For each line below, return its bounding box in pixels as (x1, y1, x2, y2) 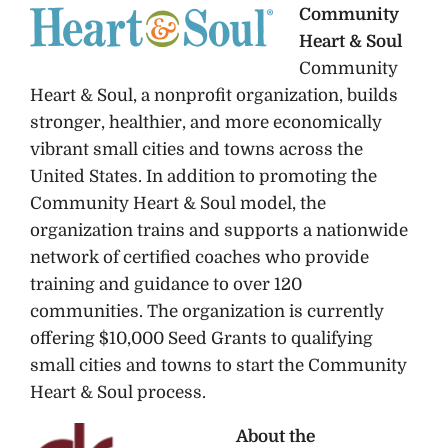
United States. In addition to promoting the (30, 167, 377, 187)
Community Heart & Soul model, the (30, 194, 326, 214)
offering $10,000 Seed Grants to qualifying (30, 329, 373, 349)
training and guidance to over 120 (30, 275, 302, 295)
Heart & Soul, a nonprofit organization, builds (30, 86, 398, 106)
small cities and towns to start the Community (30, 356, 407, 376)
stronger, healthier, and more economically (30, 113, 382, 133)
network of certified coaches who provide (30, 248, 369, 268)
